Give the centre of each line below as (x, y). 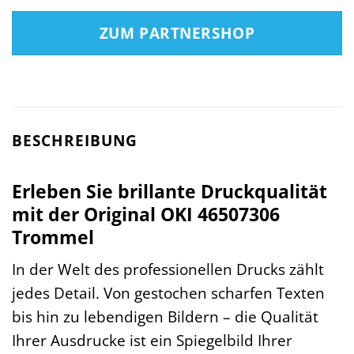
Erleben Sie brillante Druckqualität (169, 191)
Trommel (53, 237)
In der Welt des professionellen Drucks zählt (168, 269)
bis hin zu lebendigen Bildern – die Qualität (165, 317)
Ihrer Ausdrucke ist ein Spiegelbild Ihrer (152, 341)
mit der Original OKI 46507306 (146, 214)
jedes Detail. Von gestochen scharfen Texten (168, 293)
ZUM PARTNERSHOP (177, 33)
